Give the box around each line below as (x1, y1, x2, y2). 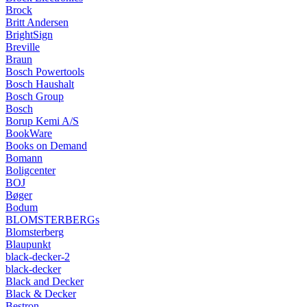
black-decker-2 (5, 250, 70, 262)
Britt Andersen (5, 16, 69, 28)
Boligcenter (5, 164, 56, 176)
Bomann (5, 151, 42, 164)
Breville (5, 40, 40, 53)
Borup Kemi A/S (5, 114, 79, 127)
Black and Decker (5, 275, 84, 287)
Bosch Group (5, 90, 64, 102)
